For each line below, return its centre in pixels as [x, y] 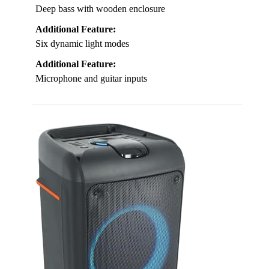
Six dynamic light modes [82, 44]
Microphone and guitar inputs [91, 79]
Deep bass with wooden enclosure [100, 9]
